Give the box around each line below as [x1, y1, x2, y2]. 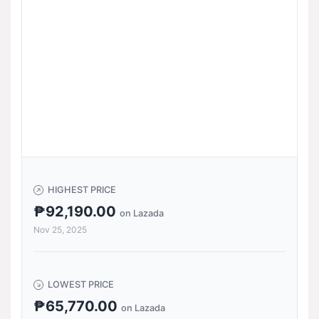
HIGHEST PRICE [48, 184, 116, 195]
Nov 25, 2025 [33, 224, 87, 235]
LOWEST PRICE [48, 279, 114, 290]
